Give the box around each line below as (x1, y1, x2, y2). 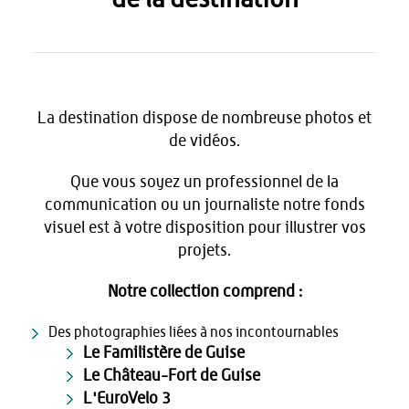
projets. (178, 242, 231, 259)
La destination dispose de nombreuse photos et (37, 110, 372, 127)
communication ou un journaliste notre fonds (44, 196, 365, 214)
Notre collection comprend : (107, 283, 302, 300)
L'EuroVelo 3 (83, 390, 175, 407)
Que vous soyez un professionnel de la (70, 173, 339, 191)
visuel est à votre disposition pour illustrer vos (43, 219, 366, 236)
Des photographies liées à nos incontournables (48, 324, 343, 340)
